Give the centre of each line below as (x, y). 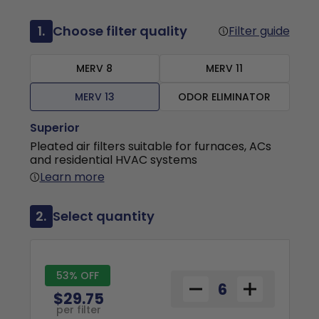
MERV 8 (95, 68)
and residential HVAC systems (113, 160)
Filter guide (259, 31)
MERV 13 (94, 97)
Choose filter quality (120, 31)
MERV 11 (225, 68)
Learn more (72, 177)
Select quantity (103, 216)
